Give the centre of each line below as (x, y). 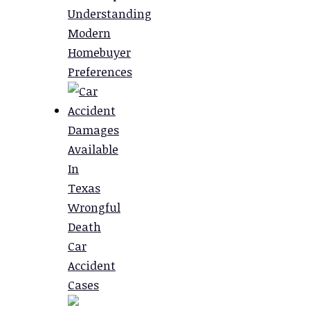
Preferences (100, 72)
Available (93, 149)
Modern (89, 33)
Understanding (110, 14)
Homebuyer (99, 53)
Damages (93, 130)
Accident (92, 266)
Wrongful (94, 208)
